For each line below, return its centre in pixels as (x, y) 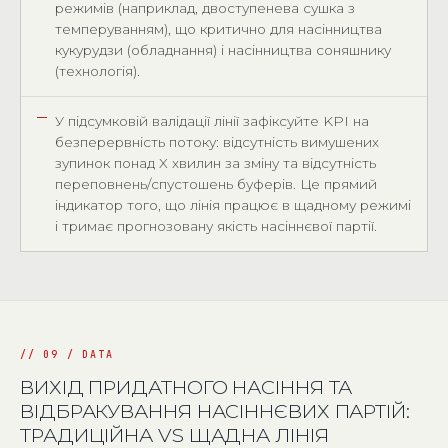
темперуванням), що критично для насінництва (218, 29)
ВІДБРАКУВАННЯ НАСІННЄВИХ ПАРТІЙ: (215, 411)
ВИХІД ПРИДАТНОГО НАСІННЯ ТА (186, 387)
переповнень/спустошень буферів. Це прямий (216, 184)
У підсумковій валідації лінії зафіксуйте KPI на (212, 121)
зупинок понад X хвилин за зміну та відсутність (215, 163)
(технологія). (97, 71)
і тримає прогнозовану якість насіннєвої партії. (216, 226)
